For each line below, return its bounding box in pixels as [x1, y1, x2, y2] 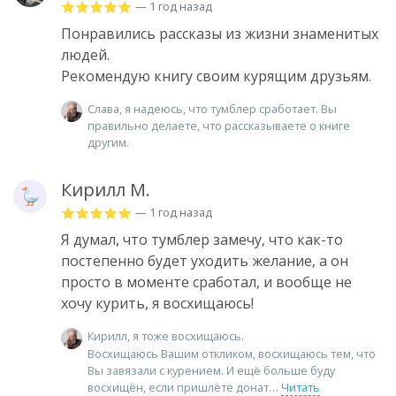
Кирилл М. [61, 177, 150, 202]
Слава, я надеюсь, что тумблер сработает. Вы [88, 100, 337, 117]
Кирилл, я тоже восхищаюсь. [88, 327, 244, 344]
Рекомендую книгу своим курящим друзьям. [61, 65, 371, 86]
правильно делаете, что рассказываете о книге [88, 117, 350, 133]
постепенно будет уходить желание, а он [61, 250, 348, 270]
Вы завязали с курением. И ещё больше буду [88, 362, 335, 379]
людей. [61, 44, 110, 65]
